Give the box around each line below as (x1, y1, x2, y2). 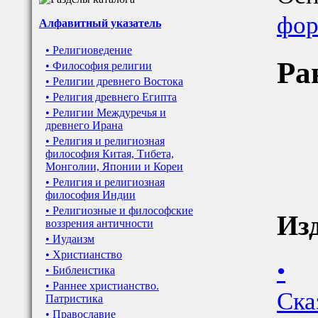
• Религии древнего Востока (45, 75, 183, 87)
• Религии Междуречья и (45, 106, 166, 119)
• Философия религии (45, 60, 152, 72)
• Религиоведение (45, 44, 132, 56)
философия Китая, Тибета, (45, 148, 174, 160)
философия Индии (45, 189, 136, 201)
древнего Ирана (45, 119, 123, 131)
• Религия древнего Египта (45, 91, 177, 103)
